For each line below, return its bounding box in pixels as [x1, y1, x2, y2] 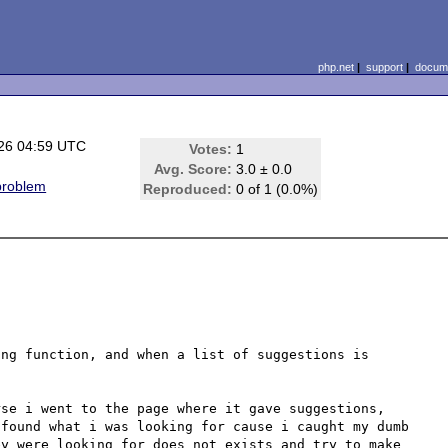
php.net [317, 61, 354, 73]
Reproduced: [143, 181, 233, 197]
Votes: [189, 141, 233, 157]
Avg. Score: [154, 161, 233, 177]
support [365, 61, 403, 73]
